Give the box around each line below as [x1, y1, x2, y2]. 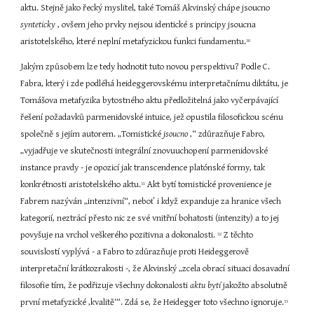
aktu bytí [190, 280, 224, 291]
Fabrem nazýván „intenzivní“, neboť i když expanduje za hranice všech [20, 196, 282, 207]
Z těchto [221, 230, 254, 240]
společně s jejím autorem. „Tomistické [20, 129, 164, 139]
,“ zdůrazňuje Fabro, [190, 129, 266, 139]
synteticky [20, 20, 58, 30]
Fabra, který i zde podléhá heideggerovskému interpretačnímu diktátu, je [20, 78, 289, 89]
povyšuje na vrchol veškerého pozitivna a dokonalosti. [20, 230, 218, 240]
